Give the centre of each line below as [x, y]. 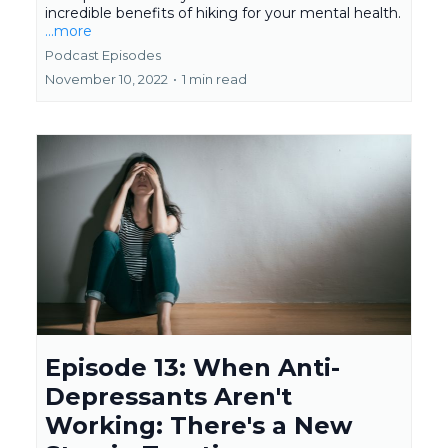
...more [68, 31]
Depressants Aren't [168, 396]
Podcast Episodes [103, 55]
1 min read [214, 79]
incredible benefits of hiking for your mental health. [223, 13]
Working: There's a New [198, 425]
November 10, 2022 [106, 79]
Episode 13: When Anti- [192, 367]
